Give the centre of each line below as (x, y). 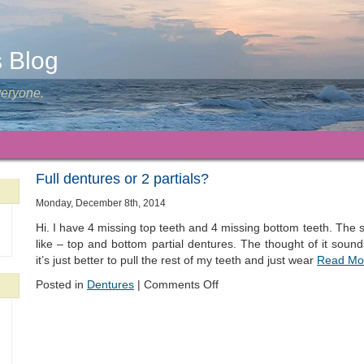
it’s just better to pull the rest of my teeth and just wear (176, 260)
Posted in (61, 284)
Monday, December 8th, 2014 (101, 203)
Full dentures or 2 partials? (122, 179)
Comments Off (181, 284)
